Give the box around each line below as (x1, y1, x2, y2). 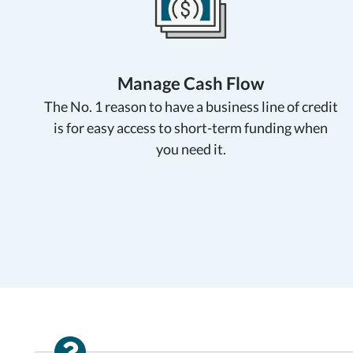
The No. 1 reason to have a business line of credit (43, 97, 338, 115)
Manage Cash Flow (117, 72, 264, 94)
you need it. (155, 139, 226, 158)
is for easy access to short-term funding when (54, 118, 328, 136)
